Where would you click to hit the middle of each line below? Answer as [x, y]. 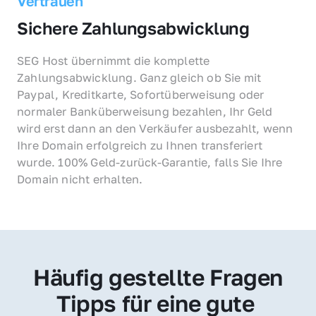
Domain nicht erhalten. [80, 179]
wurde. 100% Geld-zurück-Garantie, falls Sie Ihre [150, 162]
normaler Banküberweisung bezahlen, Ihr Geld [145, 111]
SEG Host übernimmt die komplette [114, 60]
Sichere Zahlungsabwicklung [133, 28]
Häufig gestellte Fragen [158, 277]
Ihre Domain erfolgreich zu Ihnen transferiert [140, 145]
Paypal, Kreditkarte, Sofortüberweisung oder [141, 94]
